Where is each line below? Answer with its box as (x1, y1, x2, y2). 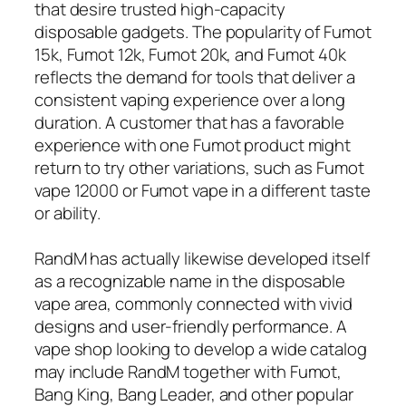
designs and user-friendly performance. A (34, 314, 347, 338)
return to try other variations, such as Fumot (34, 155, 364, 179)
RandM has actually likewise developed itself (34, 246, 370, 270)
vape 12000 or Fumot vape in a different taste (34, 178, 371, 202)
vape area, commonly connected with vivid (34, 291, 353, 315)
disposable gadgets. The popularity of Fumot (34, 19, 372, 43)
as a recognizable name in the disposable (34, 268, 345, 293)
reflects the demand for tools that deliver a (34, 64, 355, 89)
